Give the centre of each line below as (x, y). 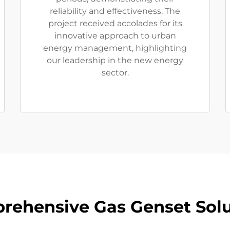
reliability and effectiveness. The (115, 11)
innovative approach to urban (115, 36)
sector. (115, 73)
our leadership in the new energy (115, 61)
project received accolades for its (115, 24)
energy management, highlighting (115, 48)
